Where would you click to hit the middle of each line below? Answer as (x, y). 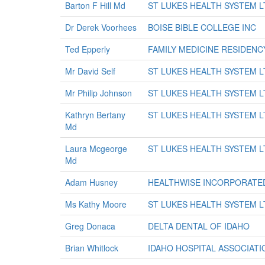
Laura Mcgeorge (96, 148)
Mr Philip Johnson (98, 93)
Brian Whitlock (92, 248)
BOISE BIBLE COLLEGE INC (202, 27)
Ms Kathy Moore (96, 204)
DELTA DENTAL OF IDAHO (199, 226)
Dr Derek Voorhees (101, 27)
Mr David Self (90, 71)
